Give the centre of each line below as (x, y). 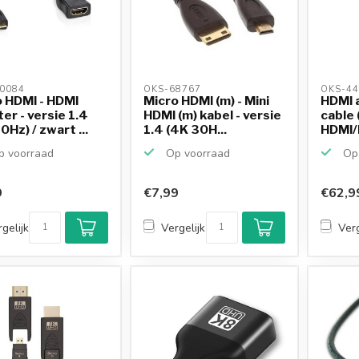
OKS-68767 (174, 89)
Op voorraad (197, 153)
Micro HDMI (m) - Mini (207, 100)
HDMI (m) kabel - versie (213, 115)
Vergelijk (184, 228)
